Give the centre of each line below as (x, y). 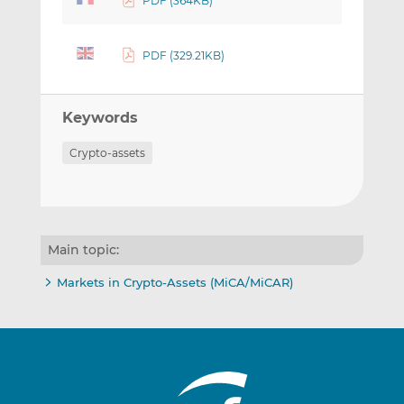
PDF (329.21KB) (184, 56)
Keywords (100, 117)
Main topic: (83, 249)
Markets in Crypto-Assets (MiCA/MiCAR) (174, 282)
